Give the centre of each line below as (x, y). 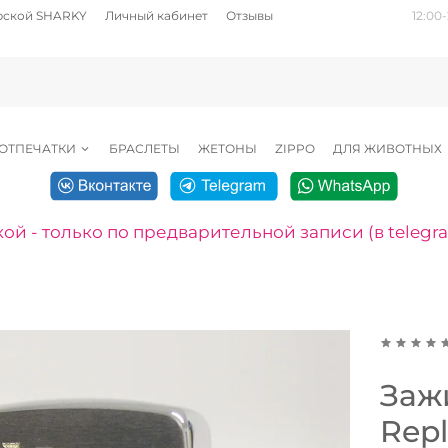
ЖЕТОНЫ (227, 148)
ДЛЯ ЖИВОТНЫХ (387, 148)
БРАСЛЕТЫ (144, 148)
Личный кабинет (156, 15)
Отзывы (249, 15)
